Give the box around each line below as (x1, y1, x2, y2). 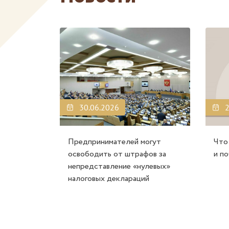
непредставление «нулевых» (68, 161, 170, 173)
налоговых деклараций (68, 173, 149, 185)
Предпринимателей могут (68, 136, 161, 148)
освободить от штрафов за (68, 148, 166, 161)
